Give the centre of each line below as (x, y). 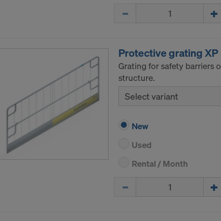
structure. (137, 78)
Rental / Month (160, 164)
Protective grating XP (168, 53)
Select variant (151, 96)
